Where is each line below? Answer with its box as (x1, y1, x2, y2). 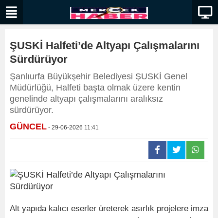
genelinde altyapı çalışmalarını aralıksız (10, 94, 163, 104)
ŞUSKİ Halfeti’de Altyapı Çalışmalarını (10, 39, 200, 52)
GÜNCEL (10, 122, 47, 131)
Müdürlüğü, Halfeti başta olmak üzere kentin (10, 83, 181, 92)
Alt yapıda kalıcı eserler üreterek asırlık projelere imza (10, 204, 208, 213)
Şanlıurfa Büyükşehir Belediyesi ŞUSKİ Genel (10, 72, 187, 81)
